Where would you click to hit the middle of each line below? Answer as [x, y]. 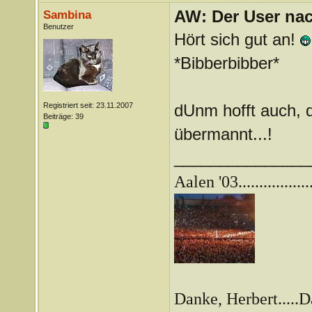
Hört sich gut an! [237, 39]
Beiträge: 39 [63, 116]
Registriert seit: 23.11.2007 [88, 105]
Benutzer [58, 26]
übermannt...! [223, 134]
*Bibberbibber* [226, 63]
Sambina [67, 15]
